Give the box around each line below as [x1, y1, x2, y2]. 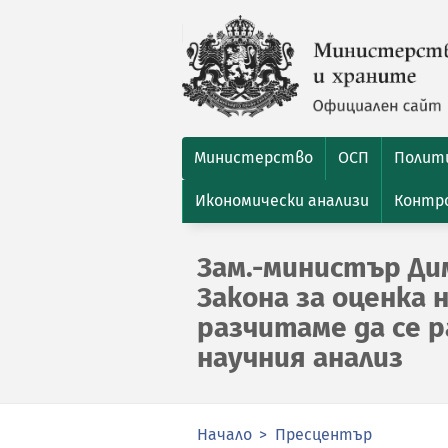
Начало [197, 425, 252, 444]
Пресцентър [275, 425, 372, 444]
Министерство [194, 148, 313, 167]
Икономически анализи [195, 191, 369, 210]
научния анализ [197, 341, 403, 374]
